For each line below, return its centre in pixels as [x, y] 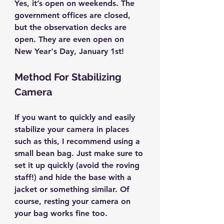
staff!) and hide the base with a [74, 177]
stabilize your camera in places [73, 129]
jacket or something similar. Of [73, 189]
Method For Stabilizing [69, 77]
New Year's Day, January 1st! [69, 51]
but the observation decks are [72, 27]
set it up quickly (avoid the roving [78, 165]
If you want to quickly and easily [76, 117]
